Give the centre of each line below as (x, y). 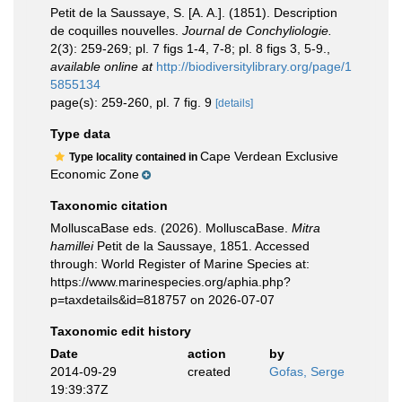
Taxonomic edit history (121, 331)
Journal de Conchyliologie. (257, 31)
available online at (101, 66)
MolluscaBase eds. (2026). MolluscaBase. (171, 228)
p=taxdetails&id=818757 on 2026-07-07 (162, 300)
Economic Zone (95, 174)
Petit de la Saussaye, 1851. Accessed (201, 246)
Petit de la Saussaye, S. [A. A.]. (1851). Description (194, 13)
